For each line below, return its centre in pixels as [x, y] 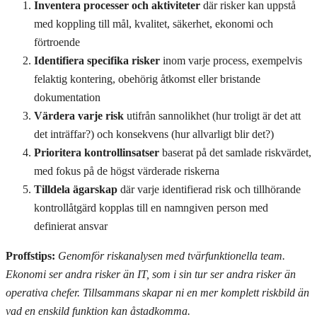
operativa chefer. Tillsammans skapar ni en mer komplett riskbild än [157, 293]
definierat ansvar [71, 226]
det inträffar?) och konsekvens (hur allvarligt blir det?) [154, 134]
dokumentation [67, 98]
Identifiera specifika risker [97, 61]
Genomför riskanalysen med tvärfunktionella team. [172, 256]
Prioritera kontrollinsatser [97, 153]
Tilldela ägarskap [76, 190]
